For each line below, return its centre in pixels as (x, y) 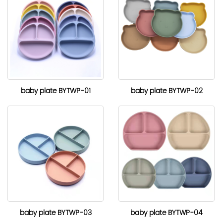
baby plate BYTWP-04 (166, 213)
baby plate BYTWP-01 (55, 91)
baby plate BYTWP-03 (55, 213)
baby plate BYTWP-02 (166, 91)
